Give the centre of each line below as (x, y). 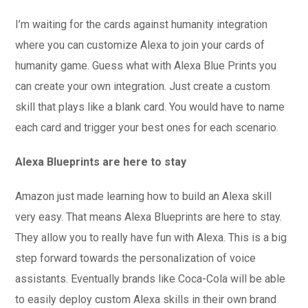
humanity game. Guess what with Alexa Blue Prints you (146, 66)
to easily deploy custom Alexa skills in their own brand (146, 299)
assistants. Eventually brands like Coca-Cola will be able (151, 279)
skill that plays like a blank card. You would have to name (150, 107)
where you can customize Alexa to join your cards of (140, 45)
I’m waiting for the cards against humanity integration (142, 24)
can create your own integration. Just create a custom (143, 86)
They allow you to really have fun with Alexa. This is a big (151, 238)
